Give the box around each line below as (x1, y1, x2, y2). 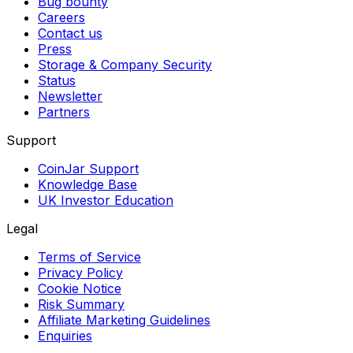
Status (38, 72, 76, 89)
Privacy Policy (38, 265, 123, 281)
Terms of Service (38, 249, 141, 266)
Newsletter (38, 88, 102, 105)
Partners (38, 104, 90, 121)
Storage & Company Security (38, 57, 212, 73)
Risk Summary (38, 296, 124, 313)
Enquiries (38, 328, 92, 344)
